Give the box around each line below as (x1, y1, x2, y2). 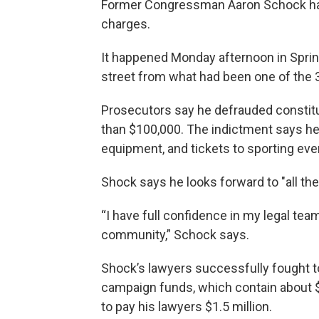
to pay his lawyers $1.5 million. (101, 299, 272, 315)
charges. (101, 16, 150, 32)
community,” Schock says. (101, 227, 249, 243)
